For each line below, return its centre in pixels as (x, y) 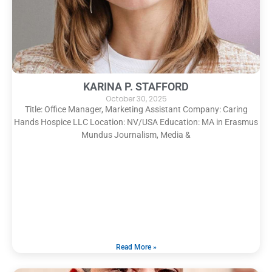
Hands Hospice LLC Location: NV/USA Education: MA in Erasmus (136, 122)
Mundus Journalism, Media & (136, 134)
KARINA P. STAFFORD (136, 86)
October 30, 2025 (136, 98)
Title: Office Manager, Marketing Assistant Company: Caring (136, 109)
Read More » (136, 247)
